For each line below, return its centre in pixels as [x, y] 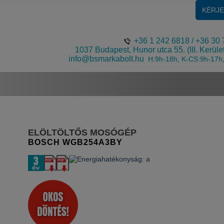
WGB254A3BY [92, 142]
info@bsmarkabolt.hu [106, 59]
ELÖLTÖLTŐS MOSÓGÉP [82, 132]
